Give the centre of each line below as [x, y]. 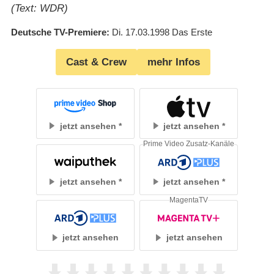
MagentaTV [189, 200]
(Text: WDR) [39, 9]
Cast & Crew [96, 62]
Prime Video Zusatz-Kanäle [189, 144]
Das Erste [192, 32]
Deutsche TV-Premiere [58, 32]
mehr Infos [174, 62]
